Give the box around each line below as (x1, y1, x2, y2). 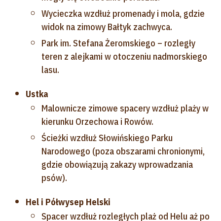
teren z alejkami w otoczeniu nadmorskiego (41, 50, 207, 62)
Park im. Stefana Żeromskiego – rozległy (41, 37, 195, 49)
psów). (41, 172, 67, 184)
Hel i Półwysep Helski (26, 196, 110, 208)
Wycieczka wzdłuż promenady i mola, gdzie (41, 7, 205, 19)
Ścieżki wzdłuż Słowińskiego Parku (41, 132, 173, 144)
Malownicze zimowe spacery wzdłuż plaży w (41, 102, 209, 114)
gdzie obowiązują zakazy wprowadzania (41, 158, 193, 170)
